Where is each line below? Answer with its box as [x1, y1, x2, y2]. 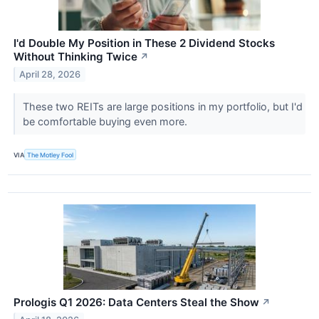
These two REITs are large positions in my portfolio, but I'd [22, 100, 303, 113]
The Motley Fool [27, 150, 74, 159]
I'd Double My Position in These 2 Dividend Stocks [14, 36, 275, 50]
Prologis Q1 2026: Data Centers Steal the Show [14, 296, 259, 310]
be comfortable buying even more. [22, 115, 190, 127]
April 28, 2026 [19, 68, 81, 80]
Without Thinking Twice [14, 50, 137, 63]
